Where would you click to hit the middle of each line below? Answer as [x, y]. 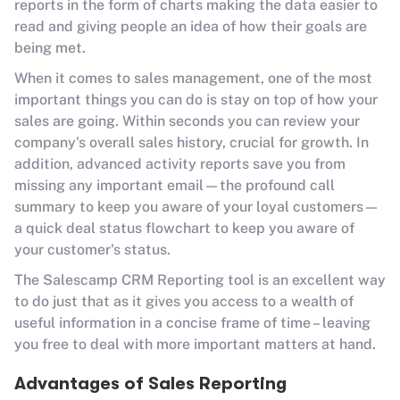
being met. [50, 47]
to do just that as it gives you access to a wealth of [184, 301]
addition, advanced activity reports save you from [180, 163]
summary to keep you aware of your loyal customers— [197, 206]
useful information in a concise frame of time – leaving [192, 322]
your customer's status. [92, 249]
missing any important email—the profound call [175, 185]
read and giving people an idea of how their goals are [191, 26]
